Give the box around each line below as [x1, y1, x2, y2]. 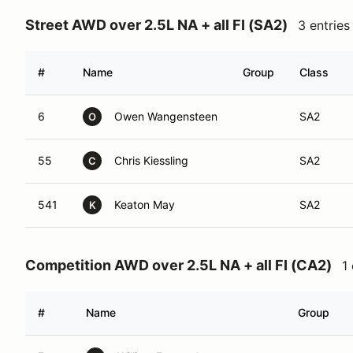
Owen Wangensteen [114, 110, 217, 123]
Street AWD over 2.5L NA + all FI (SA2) [25, 17, 288, 33]
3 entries [298, 17, 350, 33]
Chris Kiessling [114, 154, 188, 167]
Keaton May [114, 198, 175, 211]
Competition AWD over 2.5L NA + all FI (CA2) [25, 257, 332, 273]
